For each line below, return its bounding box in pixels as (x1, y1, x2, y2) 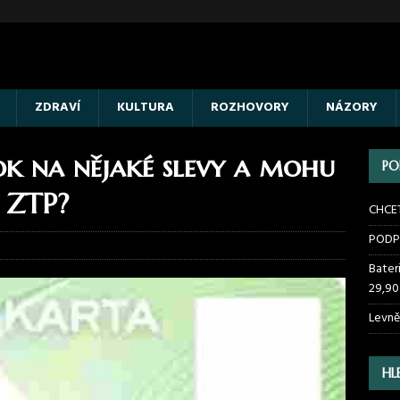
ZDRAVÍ (35, 97, 80, 118)
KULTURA (117, 97, 174, 118)
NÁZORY (326, 97, 378, 118)
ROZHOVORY (211, 97, 289, 118)
